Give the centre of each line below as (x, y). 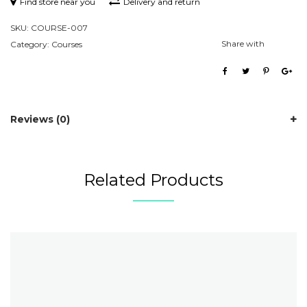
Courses (67, 44)
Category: (31, 44)
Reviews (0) (40, 119)
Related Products (153, 180)
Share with (243, 43)
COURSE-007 (59, 27)
